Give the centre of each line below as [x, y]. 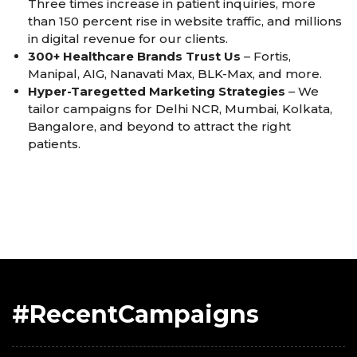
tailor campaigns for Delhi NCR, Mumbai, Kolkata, [180, 108]
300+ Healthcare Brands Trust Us [134, 56]
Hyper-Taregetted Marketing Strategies [157, 91]
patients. [54, 143]
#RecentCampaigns [135, 314]
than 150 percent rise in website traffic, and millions [185, 21]
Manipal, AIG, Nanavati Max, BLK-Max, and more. [175, 73]
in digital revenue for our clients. [128, 38]
